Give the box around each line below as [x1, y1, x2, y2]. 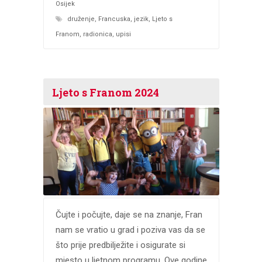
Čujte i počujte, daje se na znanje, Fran [55, 209, 202, 220]
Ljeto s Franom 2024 [51, 85, 159, 99]
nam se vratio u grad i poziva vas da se [55, 225, 205, 236]
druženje [67, 15, 95, 23]
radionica [82, 30, 112, 38]
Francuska [98, 15, 130, 23]
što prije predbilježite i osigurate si [55, 240, 185, 251]
